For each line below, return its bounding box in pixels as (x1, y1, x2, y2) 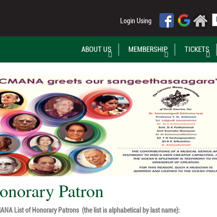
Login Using (120, 17, 152, 25)
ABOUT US (81, 45, 111, 54)
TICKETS (184, 45, 209, 54)
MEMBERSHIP (128, 45, 168, 54)
